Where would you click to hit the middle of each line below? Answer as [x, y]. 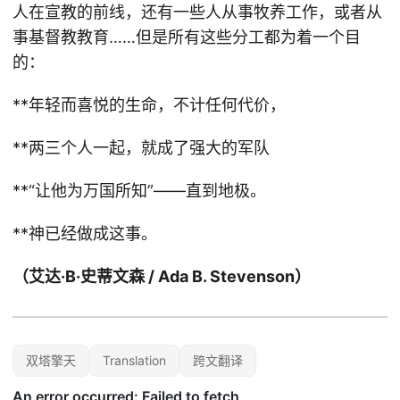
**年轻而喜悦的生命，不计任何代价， [149, 105]
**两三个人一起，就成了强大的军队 [141, 148]
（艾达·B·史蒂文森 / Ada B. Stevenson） [162, 276]
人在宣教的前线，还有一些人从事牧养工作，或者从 [197, 12]
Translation [134, 360]
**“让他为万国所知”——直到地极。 [139, 191]
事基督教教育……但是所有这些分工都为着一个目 [187, 37]
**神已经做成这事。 [85, 233]
